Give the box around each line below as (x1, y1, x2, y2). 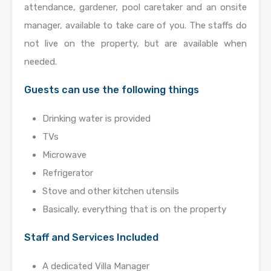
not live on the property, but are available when (24, 38, 247, 49)
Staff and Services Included (24, 232, 158, 243)
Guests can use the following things (24, 84, 199, 96)
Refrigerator (42, 168, 93, 178)
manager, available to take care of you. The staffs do (24, 20, 247, 31)
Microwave (42, 149, 87, 160)
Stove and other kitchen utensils (42, 186, 179, 197)
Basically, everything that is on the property (42, 204, 226, 215)
